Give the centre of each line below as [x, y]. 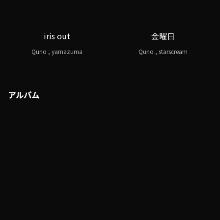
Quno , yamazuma [57, 52]
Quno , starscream [163, 52]
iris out [57, 36]
